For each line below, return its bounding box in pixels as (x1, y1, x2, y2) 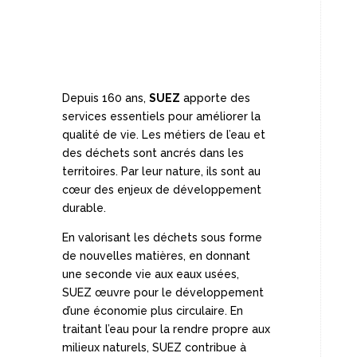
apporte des (179, 91, 250, 104)
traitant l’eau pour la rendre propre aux (61, 322, 270, 335)
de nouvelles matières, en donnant (61, 249, 250, 262)
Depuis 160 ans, (61, 91, 149, 104)
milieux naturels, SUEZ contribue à (61, 340, 246, 354)
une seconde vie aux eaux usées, (61, 267, 239, 280)
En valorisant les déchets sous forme (61, 230, 262, 244)
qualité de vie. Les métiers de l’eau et (61, 127, 265, 141)
